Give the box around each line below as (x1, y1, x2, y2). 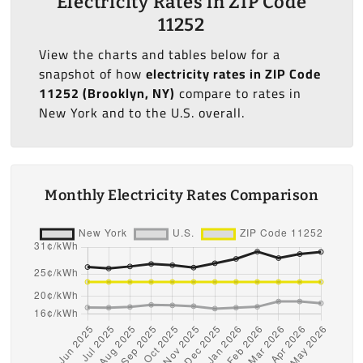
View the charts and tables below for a (38, 42, 280, 67)
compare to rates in (174, 81, 301, 106)
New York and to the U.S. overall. (38, 100, 245, 126)
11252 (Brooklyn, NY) (38, 81, 175, 106)
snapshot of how (38, 62, 146, 87)
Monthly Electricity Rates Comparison (45, 186, 318, 205)
